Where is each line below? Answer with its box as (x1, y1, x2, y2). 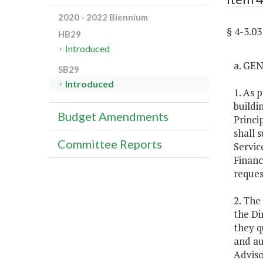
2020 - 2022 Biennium (58, 12, 148, 23)
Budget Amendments (58, 109, 168, 124)
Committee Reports (58, 137, 162, 151)
